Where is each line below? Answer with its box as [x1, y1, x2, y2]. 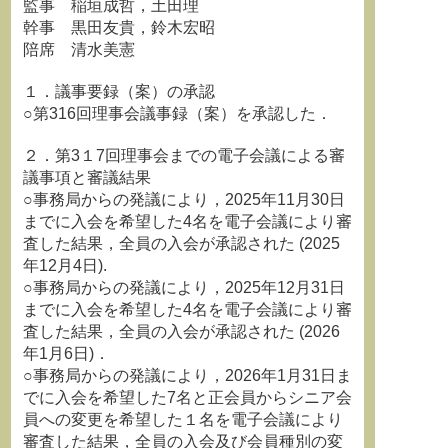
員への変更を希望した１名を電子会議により [23, 411, 343, 428]
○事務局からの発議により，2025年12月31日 [23, 279, 345, 296]
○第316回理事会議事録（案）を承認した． [23, 105, 332, 122]
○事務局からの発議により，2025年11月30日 [23, 191, 345, 208]
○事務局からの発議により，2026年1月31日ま [23, 367, 352, 384]
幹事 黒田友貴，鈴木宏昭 [23, 19, 215, 36]
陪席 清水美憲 [23, 41, 135, 58]
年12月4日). [23, 257, 107, 274]
